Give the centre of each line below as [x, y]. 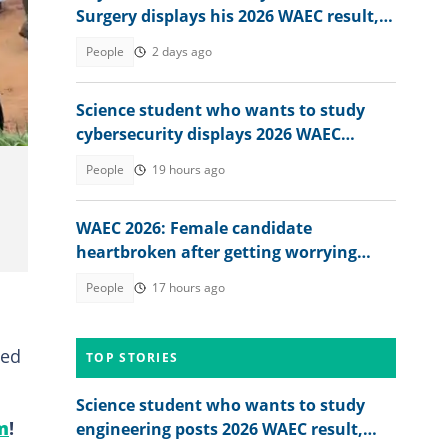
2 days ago [182, 51]
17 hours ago [188, 287]
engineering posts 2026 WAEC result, [219, 429]
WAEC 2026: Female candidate [194, 228]
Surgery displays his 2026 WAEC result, [227, 16]
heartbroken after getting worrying [216, 252]
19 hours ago [188, 169]
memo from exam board [172, 276]
